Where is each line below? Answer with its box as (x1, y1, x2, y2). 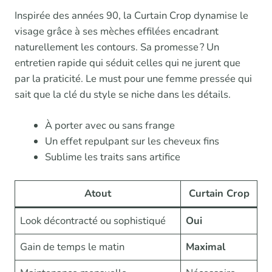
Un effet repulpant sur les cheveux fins (44, 134, 219, 148)
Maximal (186, 239, 226, 254)
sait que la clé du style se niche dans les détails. (15, 87, 231, 101)
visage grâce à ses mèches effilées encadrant (15, 24, 219, 38)
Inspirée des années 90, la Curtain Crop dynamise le (15, 8, 248, 22)
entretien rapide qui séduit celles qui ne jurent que (15, 55, 240, 70)
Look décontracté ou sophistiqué (20, 213, 166, 228)
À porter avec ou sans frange (44, 118, 175, 132)
